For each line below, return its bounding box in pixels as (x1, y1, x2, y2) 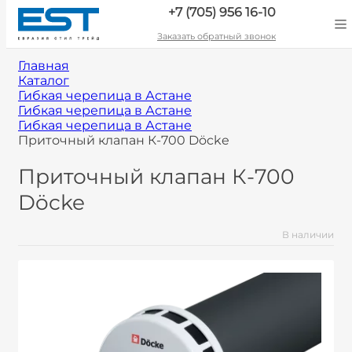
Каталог (18, 73, 69, 88)
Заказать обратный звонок (157, 31, 276, 42)
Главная (18, 58, 69, 73)
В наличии (282, 229, 334, 241)
